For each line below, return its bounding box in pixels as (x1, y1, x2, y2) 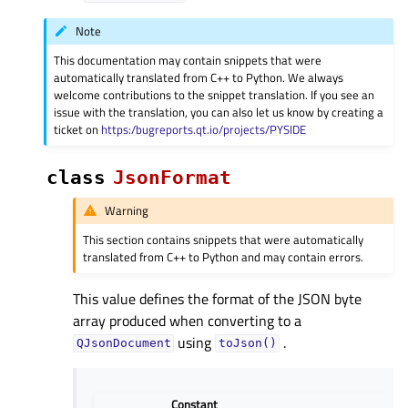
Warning (105, 201, 149, 220)
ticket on (54, 119, 102, 138)
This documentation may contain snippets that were (54, 50, 322, 69)
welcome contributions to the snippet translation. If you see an (54, 85, 375, 104)
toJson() (218, 336, 277, 351)
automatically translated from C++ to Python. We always (54, 67, 344, 87)
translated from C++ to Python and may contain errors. (83, 247, 364, 266)
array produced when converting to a (73, 309, 301, 331)
